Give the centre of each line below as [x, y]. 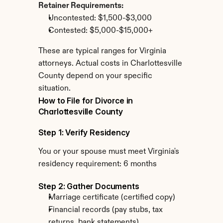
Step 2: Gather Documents [89, 186]
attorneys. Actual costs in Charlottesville [110, 64]
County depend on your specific [95, 76]
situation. [54, 89]
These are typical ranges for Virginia [102, 51]
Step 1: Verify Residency [84, 132]
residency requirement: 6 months [97, 164]
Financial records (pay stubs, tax [105, 210]
